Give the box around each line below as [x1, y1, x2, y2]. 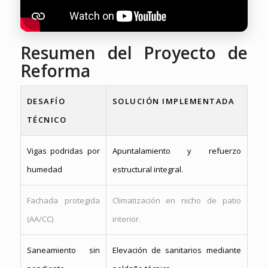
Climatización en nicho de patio [112, 195, 241, 206]
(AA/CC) [26, 214, 53, 225]
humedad [26, 164, 62, 175]
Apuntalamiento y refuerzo [112, 145, 241, 157]
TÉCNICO [26, 114, 67, 126]
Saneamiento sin [26, 245, 100, 256]
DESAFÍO [26, 96, 66, 107]
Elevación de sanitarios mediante [112, 245, 241, 256]
